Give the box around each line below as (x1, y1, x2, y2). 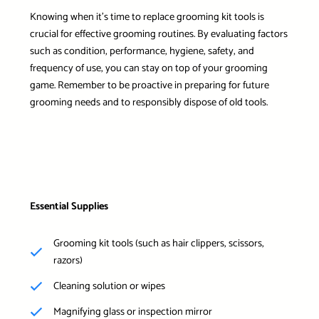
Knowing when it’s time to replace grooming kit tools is (29, 9, 264, 26)
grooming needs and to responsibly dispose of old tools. (29, 94, 268, 112)
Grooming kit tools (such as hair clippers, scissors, (53, 234, 264, 252)
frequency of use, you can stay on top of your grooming (29, 60, 268, 78)
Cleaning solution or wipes (53, 277, 165, 295)
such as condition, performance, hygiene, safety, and (29, 43, 254, 61)
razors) (53, 251, 83, 269)
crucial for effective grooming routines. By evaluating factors (29, 26, 288, 43)
